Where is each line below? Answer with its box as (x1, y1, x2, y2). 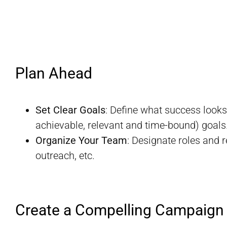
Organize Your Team (35, 134, 127, 146)
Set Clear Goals (35, 103, 105, 116)
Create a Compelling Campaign (15, 201, 224, 219)
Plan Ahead (15, 64, 92, 83)
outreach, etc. (35, 149, 95, 162)
